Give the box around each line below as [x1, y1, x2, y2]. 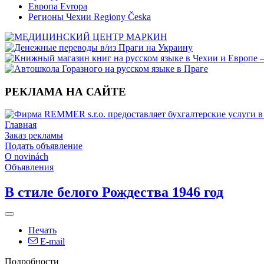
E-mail [38, 236, 65, 247]
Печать [28, 225, 57, 236]
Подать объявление [5, 141, 82, 151]
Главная [5, 120, 37, 130]
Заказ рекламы [5, 130, 63, 141]
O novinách [5, 151, 48, 162]
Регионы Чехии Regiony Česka [28, 12, 151, 22]
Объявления [5, 162, 54, 173]
